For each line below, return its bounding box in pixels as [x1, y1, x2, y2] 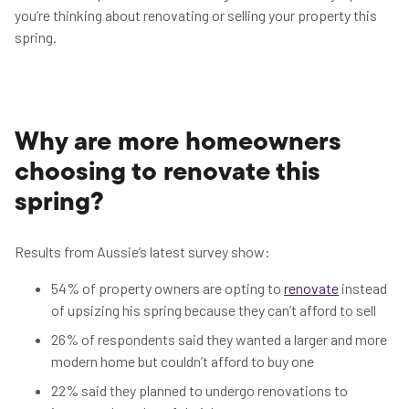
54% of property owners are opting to [51, 279, 284, 297]
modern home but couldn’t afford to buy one [51, 352, 317, 370]
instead [339, 279, 387, 297]
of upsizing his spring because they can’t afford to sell [51, 301, 379, 319]
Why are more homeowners [15, 131, 341, 156]
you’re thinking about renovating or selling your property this [15, 6, 377, 24]
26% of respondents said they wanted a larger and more [51, 330, 387, 348]
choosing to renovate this [15, 161, 320, 186]
